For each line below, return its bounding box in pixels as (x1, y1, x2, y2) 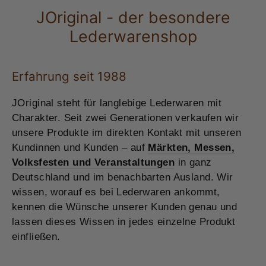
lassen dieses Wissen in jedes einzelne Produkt (12, 216, 236, 228)
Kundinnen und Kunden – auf (12, 142, 148, 154)
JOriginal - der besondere (36, 7, 230, 27)
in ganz (175, 157, 212, 169)
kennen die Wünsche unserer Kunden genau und (12, 201, 237, 213)
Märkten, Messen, (148, 142, 235, 154)
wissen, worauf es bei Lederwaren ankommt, (12, 186, 220, 198)
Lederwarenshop (69, 26, 197, 46)
